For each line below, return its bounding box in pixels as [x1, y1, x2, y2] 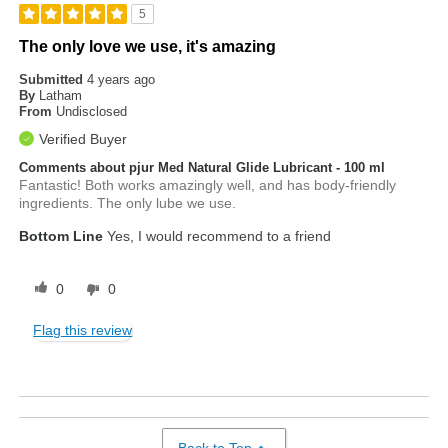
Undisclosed [56, 103, 128, 119]
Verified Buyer [39, 130, 128, 147]
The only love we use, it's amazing [19, 37, 277, 55]
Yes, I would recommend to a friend [103, 227, 332, 244]
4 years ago [87, 71, 156, 87]
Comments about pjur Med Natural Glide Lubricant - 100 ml [19, 159, 386, 175]
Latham [39, 87, 83, 103]
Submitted [19, 71, 88, 87]
